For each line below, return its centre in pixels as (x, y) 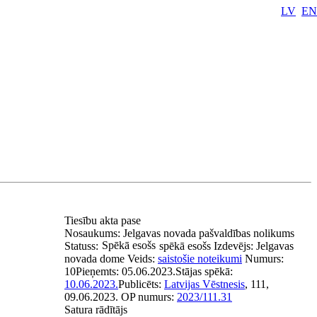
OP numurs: (149, 297)
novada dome (94, 259)
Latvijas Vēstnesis (204, 284)
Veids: (143, 259)
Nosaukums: (94, 233)
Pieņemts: (99, 271)
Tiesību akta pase (104, 220)
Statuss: (81, 246)
